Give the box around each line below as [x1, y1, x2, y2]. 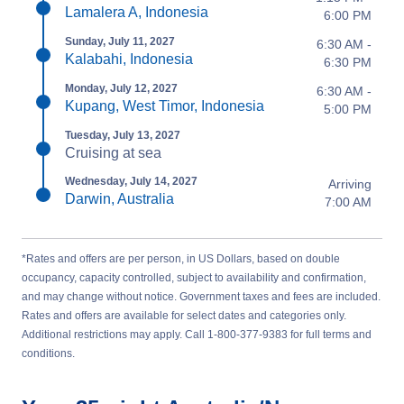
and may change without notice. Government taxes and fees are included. [22, 290, 381, 303]
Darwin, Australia [65, 191, 174, 207]
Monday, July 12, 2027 [65, 82, 178, 95]
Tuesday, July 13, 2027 [65, 129, 180, 142]
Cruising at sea [65, 145, 161, 161]
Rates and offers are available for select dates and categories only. [22, 309, 346, 322]
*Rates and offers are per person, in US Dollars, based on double [22, 252, 340, 265]
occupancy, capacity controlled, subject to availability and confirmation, [22, 271, 366, 284]
